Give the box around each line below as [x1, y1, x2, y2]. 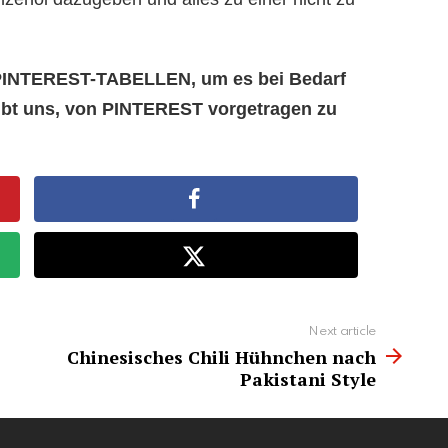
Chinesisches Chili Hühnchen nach [67, 344, 376, 369]
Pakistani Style [240, 366, 376, 391]
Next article [308, 324, 376, 338]
